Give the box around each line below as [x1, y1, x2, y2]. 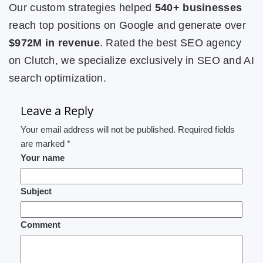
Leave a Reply [21, 103, 93, 119]
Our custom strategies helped [9, 2, 155, 14]
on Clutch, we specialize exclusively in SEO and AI [9, 55, 254, 66]
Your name [21, 153, 65, 163]
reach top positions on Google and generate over [9, 19, 247, 31]
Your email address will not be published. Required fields [21, 124, 235, 134]
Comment [21, 220, 60, 230]
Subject [21, 186, 52, 196]
